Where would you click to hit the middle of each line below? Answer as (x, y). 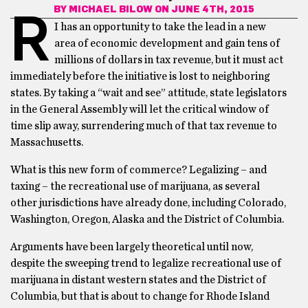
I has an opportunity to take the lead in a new (160, 27)
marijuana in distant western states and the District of (138, 280)
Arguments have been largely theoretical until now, (132, 247)
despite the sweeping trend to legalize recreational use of (146, 263)
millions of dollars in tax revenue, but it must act (169, 60)
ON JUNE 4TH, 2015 (203, 10)
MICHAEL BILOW (111, 10)
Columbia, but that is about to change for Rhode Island (140, 296)
